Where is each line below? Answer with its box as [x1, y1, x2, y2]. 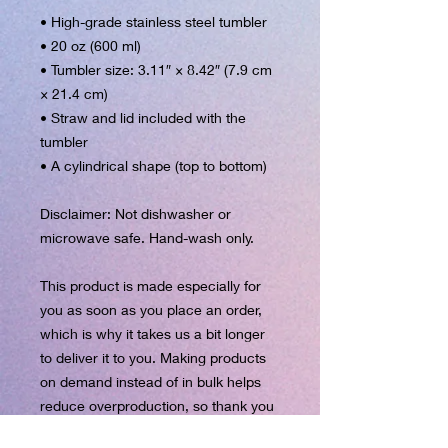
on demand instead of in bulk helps [40, 373, 261, 390]
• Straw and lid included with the [40, 109, 246, 126]
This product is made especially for [40, 277, 261, 294]
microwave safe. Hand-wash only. [40, 229, 254, 246]
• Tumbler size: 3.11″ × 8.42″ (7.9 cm [40, 61, 272, 78]
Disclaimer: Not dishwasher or [40, 205, 231, 222]
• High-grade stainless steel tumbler [40, 13, 267, 30]
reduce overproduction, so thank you [40, 397, 274, 414]
